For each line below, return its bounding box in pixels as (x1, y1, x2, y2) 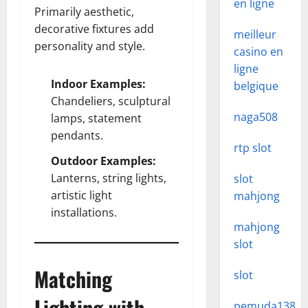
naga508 (233, 109, 278, 124)
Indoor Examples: (51, 76, 146, 91)
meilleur (233, 27, 276, 42)
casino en (233, 44, 283, 59)
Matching (34, 263, 112, 294)
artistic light (51, 188, 112, 203)
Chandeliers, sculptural (51, 93, 170, 109)
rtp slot (233, 140, 272, 155)
